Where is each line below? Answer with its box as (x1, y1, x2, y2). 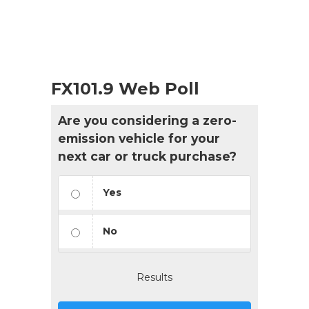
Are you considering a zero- (58, 113, 237, 128)
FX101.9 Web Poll (51, 79, 199, 99)
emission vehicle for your (58, 131, 220, 146)
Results (137, 271, 172, 284)
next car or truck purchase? (58, 149, 237, 164)
